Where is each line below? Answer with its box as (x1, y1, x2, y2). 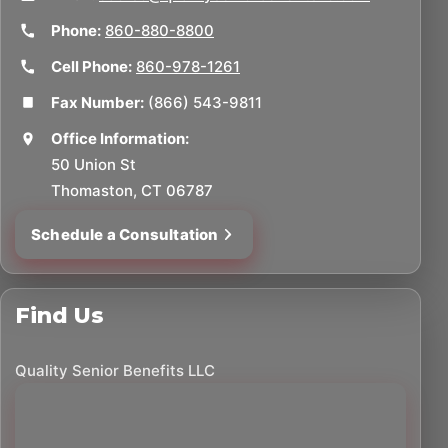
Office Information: (51, 128, 189, 148)
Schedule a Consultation (31, 224, 219, 244)
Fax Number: (51, 92, 144, 112)
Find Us (15, 301, 104, 329)
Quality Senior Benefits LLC (15, 360, 215, 380)
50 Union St (51, 154, 136, 174)
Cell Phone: (51, 56, 132, 76)
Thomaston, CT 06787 (51, 180, 213, 200)
